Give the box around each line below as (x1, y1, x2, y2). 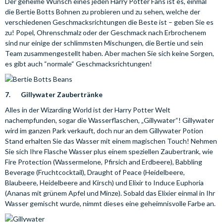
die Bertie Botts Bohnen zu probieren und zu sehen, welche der (5, 7, 200, 16)
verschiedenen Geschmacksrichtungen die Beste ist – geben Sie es (5, 18, 214, 26)
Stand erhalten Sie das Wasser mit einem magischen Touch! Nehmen (5, 137, 217, 145)
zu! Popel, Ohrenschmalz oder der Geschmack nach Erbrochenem (5, 28, 206, 37)
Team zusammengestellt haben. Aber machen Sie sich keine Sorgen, (5, 49, 214, 57)
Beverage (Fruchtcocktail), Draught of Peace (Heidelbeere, (5, 168, 185, 176)
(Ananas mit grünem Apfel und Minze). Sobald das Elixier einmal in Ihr (5, 189, 215, 197)
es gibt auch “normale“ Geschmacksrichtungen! (5, 59, 152, 68)
